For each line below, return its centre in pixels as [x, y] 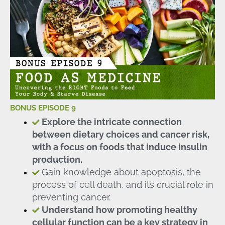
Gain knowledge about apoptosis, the [121, 172]
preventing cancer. [71, 197]
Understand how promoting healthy [119, 210]
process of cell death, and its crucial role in [123, 185]
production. [57, 160]
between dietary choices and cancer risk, [121, 135]
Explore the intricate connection [111, 122]
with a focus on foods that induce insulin [120, 147]
